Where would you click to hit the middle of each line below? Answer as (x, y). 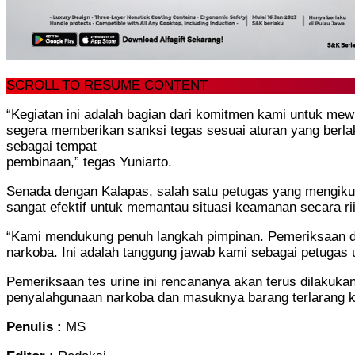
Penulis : (36, 326)
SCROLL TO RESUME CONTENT (107, 85)
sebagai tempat (52, 146)
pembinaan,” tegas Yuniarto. (89, 162)
